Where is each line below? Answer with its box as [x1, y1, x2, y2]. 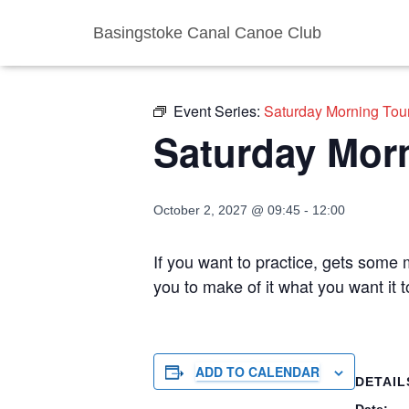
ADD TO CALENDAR [195, 362, 320, 381]
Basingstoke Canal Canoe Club [93, 24, 321, 42]
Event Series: [173, 100, 264, 121]
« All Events [153, 37, 236, 58]
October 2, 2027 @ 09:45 [153, 203, 300, 217]
